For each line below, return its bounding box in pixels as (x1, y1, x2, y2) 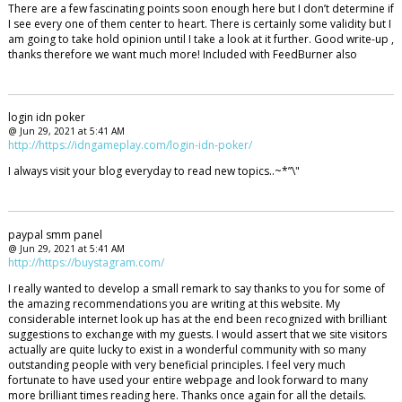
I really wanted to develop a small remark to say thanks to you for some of (7, 281, 385, 297)
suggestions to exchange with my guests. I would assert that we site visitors (7, 327, 387, 343)
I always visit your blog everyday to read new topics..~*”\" (7, 163, 300, 179)
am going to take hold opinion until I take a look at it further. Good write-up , (7, 31, 394, 47)
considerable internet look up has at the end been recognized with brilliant (7, 311, 387, 328)
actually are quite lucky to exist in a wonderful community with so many (7, 342, 366, 358)
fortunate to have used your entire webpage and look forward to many (7, 372, 368, 389)
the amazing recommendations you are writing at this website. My (7, 296, 340, 312)
